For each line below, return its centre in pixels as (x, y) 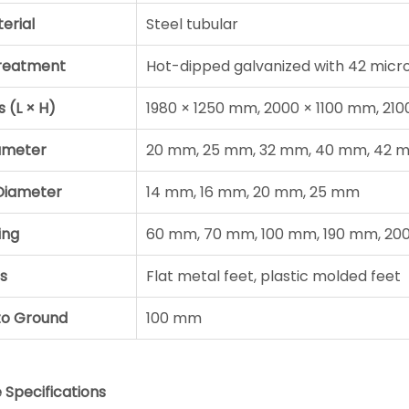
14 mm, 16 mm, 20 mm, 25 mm (252, 192)
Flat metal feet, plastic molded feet (273, 276)
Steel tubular (192, 24)
